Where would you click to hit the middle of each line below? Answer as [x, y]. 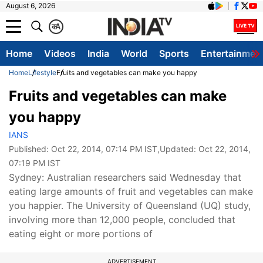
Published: [30, 149]
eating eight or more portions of [81, 234]
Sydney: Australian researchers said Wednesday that [125, 177]
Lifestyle [42, 73]
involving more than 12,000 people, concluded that [122, 220]
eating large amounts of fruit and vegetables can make [131, 191]
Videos [60, 53]
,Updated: [178, 149]
